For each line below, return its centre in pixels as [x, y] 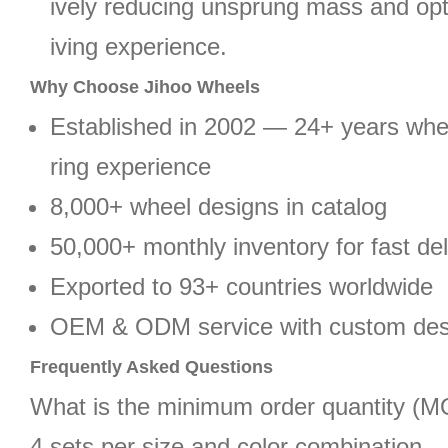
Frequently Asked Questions [151, 367]
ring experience [130, 166]
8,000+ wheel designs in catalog [218, 206]
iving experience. [138, 46]
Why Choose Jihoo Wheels [145, 87]
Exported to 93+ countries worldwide [241, 286]
